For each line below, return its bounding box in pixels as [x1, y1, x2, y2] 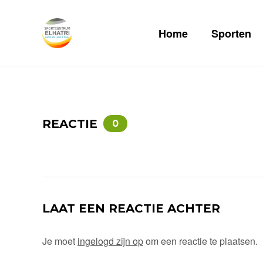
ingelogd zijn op [77, 234, 143, 248]
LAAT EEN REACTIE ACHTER [42, 201, 220, 215]
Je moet [42, 234, 77, 248]
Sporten [211, 26, 251, 41]
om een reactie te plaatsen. [143, 234, 258, 248]
